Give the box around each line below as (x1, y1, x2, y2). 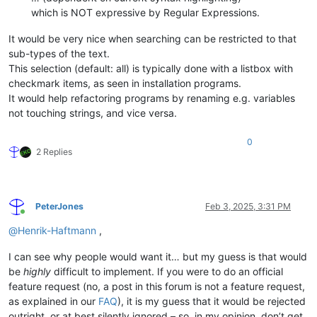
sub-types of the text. (8, 47, 110, 60)
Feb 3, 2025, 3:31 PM (205, 201, 291, 212)
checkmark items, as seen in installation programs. (8, 77, 241, 90)
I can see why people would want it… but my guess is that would (8, 250, 307, 263)
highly (23, 265, 51, 278)
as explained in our (8, 295, 98, 308)
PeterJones (35, 201, 83, 212)
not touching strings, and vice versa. (8, 107, 177, 120)
